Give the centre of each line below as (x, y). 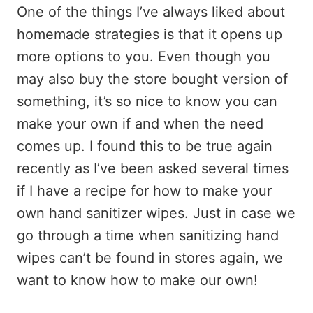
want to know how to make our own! (137, 280)
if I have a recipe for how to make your (144, 191)
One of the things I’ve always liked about (151, 12)
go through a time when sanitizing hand (148, 235)
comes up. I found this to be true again (145, 146)
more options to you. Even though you (144, 57)
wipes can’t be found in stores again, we (150, 258)
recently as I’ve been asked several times (153, 168)
